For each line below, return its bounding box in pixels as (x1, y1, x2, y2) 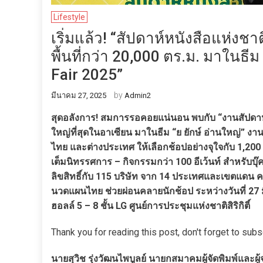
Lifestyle (53, 12, 85, 22)
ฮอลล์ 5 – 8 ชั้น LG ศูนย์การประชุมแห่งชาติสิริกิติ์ (51, 200, 250, 211)
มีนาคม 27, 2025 (51, 91, 106, 100)
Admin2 (124, 91, 151, 100)
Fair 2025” (51, 66, 123, 83)
